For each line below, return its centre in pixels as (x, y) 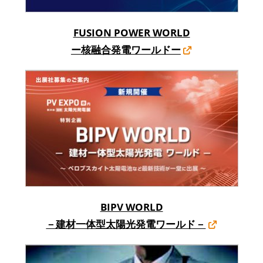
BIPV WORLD (131, 207)
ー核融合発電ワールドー (126, 49)
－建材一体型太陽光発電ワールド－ (126, 224)
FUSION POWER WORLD (131, 32)
